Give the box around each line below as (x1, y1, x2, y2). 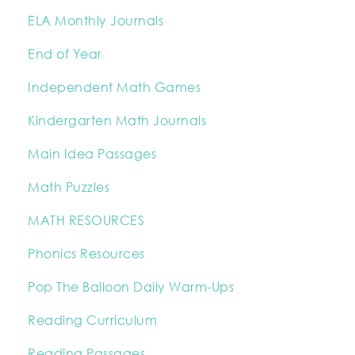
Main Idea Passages (28, 145, 156, 162)
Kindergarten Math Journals (28, 112, 206, 128)
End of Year (28, 45, 102, 62)
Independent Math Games (28, 78, 200, 95)
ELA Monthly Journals (28, 12, 163, 29)
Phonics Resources (28, 245, 145, 261)
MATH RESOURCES (28, 212, 144, 228)
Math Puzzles (28, 178, 109, 195)
